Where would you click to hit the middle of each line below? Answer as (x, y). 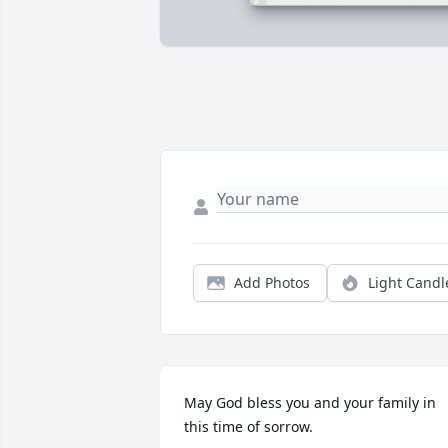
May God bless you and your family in (310, 403)
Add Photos (272, 283)
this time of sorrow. (248, 427)
